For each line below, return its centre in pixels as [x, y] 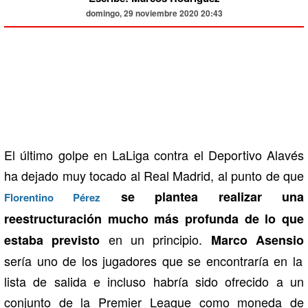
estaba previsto [52, 240]
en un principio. [155, 240]
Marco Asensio [257, 240]
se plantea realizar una [202, 197]
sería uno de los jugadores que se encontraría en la [153, 261]
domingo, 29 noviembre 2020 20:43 [154, 13]
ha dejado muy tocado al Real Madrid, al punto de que [154, 176]
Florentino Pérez [53, 198]
